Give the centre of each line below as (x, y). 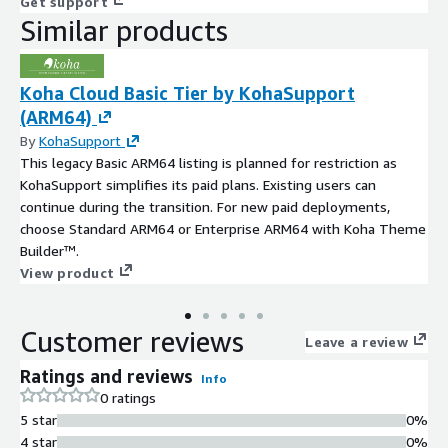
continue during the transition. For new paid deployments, (205, 207)
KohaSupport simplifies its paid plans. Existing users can (198, 185)
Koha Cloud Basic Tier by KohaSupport (187, 93)
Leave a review (356, 342)
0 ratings (128, 398)
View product (67, 273)
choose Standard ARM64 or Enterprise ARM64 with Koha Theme (223, 229)
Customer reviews (132, 342)
